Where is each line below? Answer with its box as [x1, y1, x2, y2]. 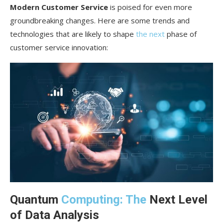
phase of [165, 29, 197, 39]
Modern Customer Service [10, 2, 108, 12]
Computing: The [61, 192, 146, 207]
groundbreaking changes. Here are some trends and [10, 15, 190, 26]
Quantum [10, 192, 61, 207]
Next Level [146, 192, 208, 207]
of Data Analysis [10, 208, 99, 222]
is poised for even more [108, 2, 192, 12]
